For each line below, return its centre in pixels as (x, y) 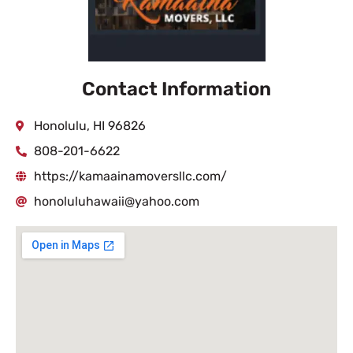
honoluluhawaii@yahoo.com (116, 201)
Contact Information (176, 89)
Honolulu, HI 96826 (89, 126)
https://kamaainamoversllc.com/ (130, 176)
